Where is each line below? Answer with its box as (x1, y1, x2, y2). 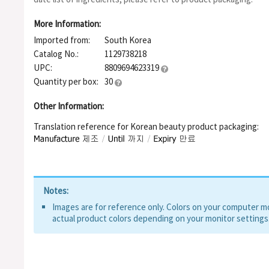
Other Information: (34, 100, 104, 112)
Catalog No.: (34, 48, 79, 59)
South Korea (104, 34, 151, 46)
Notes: (43, 185, 68, 197)
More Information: (34, 18, 101, 29)
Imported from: (34, 34, 90, 46)
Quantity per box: (34, 76, 98, 87)
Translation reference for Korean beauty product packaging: (34, 121, 259, 132)
